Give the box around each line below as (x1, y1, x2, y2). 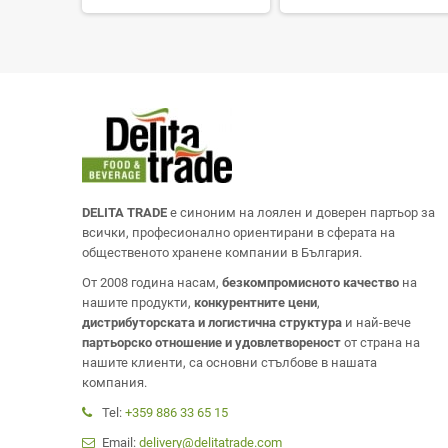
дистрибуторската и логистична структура (82, 315, 342, 331)
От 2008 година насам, (82, 275, 222, 291)
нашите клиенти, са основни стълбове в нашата (82, 355, 377, 371)
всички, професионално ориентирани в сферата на (82, 225, 395, 241)
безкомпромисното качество (222, 275, 399, 291)
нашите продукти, (82, 295, 194, 311)
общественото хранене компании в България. (82, 245, 362, 261)
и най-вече (342, 315, 411, 331)
